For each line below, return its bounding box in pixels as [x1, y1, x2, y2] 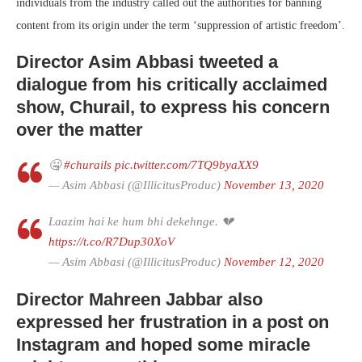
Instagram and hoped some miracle [16, 334, 310, 355]
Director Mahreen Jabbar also [16, 288, 263, 309]
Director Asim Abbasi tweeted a [16, 51, 278, 72]
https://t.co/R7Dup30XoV [48, 234, 175, 248]
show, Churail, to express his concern [16, 96, 330, 117]
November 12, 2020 [224, 255, 324, 268]
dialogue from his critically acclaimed [16, 74, 327, 95]
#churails [64, 158, 112, 171]
